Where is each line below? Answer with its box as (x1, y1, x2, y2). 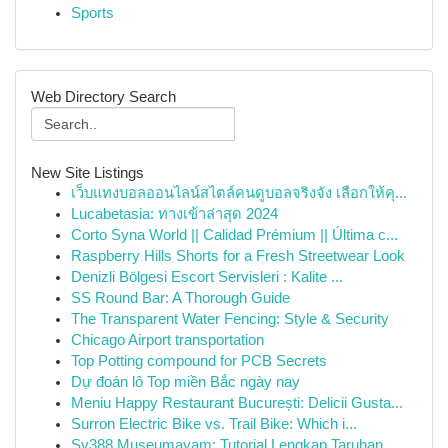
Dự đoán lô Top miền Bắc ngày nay (71, 374, 300, 390)
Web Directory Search (31, 88, 176, 105)
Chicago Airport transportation (71, 332, 264, 348)
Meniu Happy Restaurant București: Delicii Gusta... (71, 395, 403, 411)
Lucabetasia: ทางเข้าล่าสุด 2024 (71, 206, 278, 222)
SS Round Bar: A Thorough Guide (71, 290, 290, 306)
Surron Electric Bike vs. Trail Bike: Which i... (71, 416, 357, 432)
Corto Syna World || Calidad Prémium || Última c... (71, 227, 398, 243)
